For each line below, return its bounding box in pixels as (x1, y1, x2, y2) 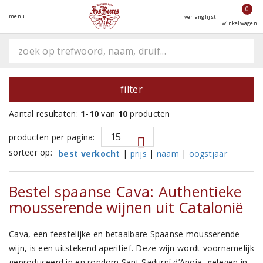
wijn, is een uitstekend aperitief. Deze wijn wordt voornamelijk (9, 242, 254, 254)
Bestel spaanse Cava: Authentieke (9, 181, 242, 201)
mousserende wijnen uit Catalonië (9, 197, 244, 217)
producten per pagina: (9, 131, 95, 143)
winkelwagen (222, 19, 257, 27)
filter (120, 83, 143, 96)
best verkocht (58, 147, 120, 159)
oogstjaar (188, 147, 228, 159)
